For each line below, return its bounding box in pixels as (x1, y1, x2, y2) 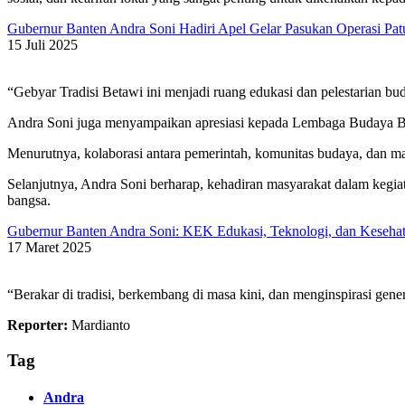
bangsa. (7, 192, 51, 208)
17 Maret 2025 (7, 239, 91, 255)
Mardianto (68, 316, 130, 333)
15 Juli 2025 (7, 36, 78, 52)
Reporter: (7, 316, 68, 333)
